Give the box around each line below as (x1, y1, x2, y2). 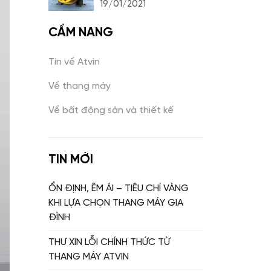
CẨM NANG (48, 26, 113, 39)
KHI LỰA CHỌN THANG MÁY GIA (48, 198, 183, 209)
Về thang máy (48, 81, 111, 91)
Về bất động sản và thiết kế (48, 105, 174, 116)
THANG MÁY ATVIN (48, 252, 129, 263)
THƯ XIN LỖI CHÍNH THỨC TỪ (48, 238, 170, 248)
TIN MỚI (48, 153, 93, 166)
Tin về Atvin (48, 57, 100, 67)
